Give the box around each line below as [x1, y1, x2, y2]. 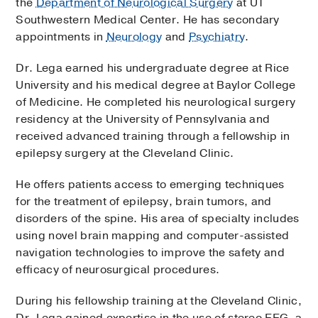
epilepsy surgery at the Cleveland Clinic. [16, 145, 234, 161]
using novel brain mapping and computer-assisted [16, 227, 290, 243]
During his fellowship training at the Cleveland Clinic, [16, 292, 302, 309]
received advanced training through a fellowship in [16, 128, 290, 144]
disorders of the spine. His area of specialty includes [16, 210, 300, 226]
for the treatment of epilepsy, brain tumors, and [16, 193, 272, 209]
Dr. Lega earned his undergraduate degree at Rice [16, 60, 290, 76]
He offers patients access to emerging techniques [16, 176, 285, 192]
